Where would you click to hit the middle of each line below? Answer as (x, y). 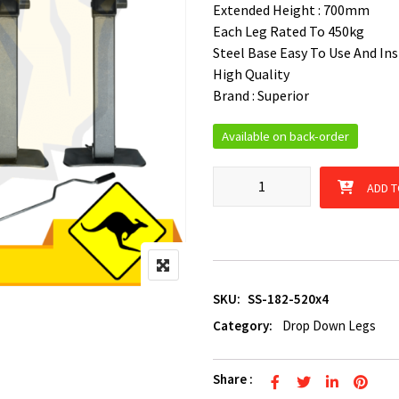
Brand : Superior (261, 95)
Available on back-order (285, 136)
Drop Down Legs (329, 325)
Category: (243, 325)
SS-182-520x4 (288, 298)
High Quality (251, 73)
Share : (233, 379)
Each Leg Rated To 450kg (289, 31)
